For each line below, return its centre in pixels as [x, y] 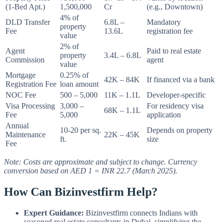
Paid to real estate [174, 51]
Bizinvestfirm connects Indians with [141, 213]
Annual [17, 126]
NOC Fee [21, 95]
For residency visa [175, 106]
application [164, 115]
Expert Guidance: [54, 213]
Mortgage [21, 75]
